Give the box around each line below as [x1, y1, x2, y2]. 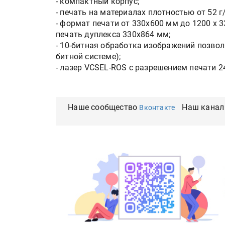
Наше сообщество [68, 102, 140, 112]
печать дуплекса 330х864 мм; [56, 30, 171, 39]
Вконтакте [139, 103, 175, 111]
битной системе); [56, 52, 121, 61]
